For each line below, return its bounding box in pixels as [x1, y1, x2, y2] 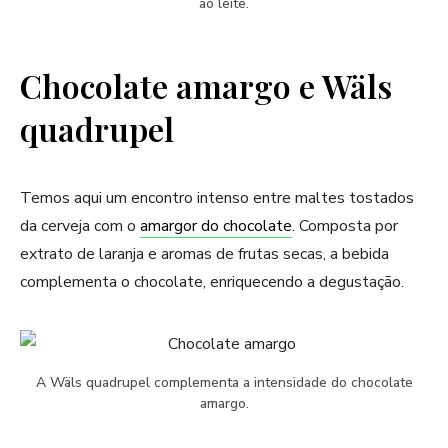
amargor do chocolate [140, 214, 292, 237]
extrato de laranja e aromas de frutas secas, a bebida [20, 242, 389, 265]
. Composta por [292, 214, 398, 237]
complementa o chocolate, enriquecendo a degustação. [20, 270, 404, 293]
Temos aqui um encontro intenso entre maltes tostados [20, 186, 414, 209]
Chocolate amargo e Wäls [20, 63, 392, 107]
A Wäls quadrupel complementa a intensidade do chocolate [35, 372, 413, 392]
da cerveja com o [20, 214, 140, 237]
